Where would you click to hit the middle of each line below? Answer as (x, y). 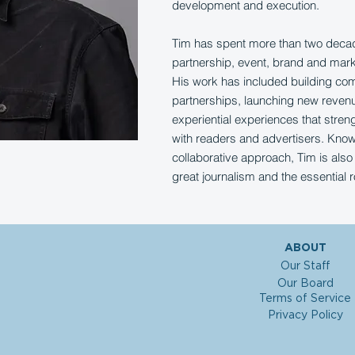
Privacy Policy (305, 315)
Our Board (305, 284)
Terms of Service (305, 299)
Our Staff (305, 266)
